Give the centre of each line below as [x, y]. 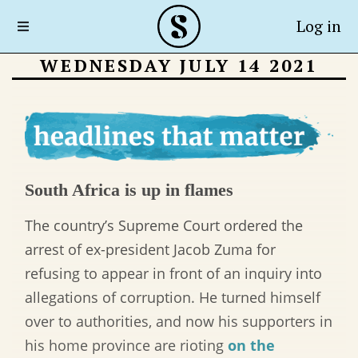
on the [251, 346]
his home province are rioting [126, 346]
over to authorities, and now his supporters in [179, 322]
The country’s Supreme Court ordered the [164, 226]
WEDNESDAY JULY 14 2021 [179, 65]
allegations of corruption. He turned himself [173, 298]
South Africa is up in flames [129, 190]
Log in [318, 26]
